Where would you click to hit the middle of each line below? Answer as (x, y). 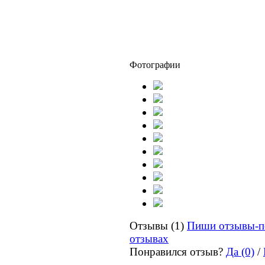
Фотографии (155, 65)
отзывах (149, 239)
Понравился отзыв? (178, 252)
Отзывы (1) (157, 226)
